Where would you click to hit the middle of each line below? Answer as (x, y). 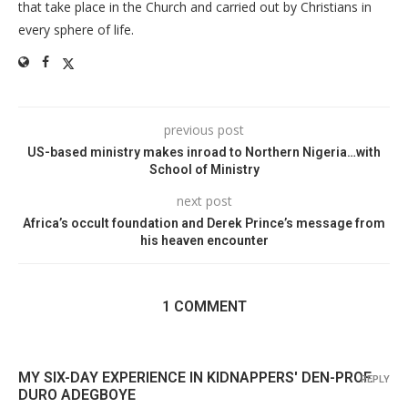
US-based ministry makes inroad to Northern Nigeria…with (204, 152)
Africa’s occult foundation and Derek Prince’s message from (204, 223)
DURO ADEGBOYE (77, 394)
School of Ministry (204, 169)
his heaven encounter (204, 240)
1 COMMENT (204, 306)
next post (204, 200)
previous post (204, 129)
